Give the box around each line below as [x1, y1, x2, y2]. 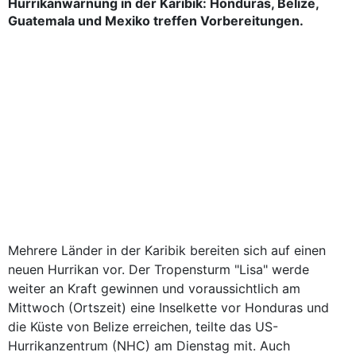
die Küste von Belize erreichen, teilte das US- [8, 319, 278, 335]
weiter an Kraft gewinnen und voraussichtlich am [8, 281, 300, 296]
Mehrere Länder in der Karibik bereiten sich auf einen [8, 242, 326, 258]
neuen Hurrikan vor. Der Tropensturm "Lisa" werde [8, 261, 309, 277]
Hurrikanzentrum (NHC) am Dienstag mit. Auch [8, 338, 290, 354]
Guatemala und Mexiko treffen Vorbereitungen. [8, 13, 304, 29]
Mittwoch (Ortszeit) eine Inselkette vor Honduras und [8, 300, 329, 315]
